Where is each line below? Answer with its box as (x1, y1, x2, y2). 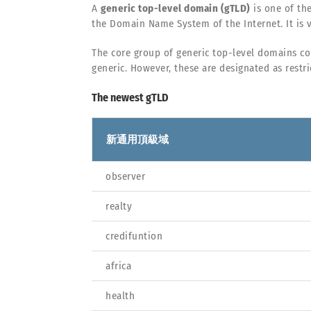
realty (106, 199, 132, 212)
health (106, 289, 135, 302)
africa (106, 259, 131, 272)
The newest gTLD (92, 90, 169, 104)
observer (106, 169, 145, 183)
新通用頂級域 (106, 133, 169, 146)
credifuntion (106, 229, 162, 242)
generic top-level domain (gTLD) (101, 1, 251, 15)
